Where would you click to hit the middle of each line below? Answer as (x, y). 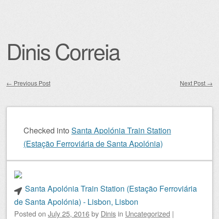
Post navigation (40, 96)
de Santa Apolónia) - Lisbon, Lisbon (76, 202)
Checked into (46, 130)
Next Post (193, 83)
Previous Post (31, 83)
